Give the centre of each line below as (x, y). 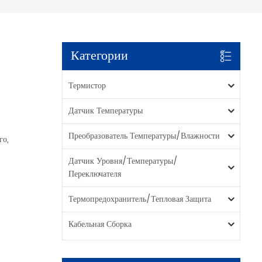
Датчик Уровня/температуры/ (123, 161)
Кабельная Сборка (100, 224)
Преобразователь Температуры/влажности (144, 136)
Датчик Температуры (106, 111)
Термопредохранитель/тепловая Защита (140, 199)
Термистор (87, 85)
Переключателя (95, 174)
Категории (100, 56)
